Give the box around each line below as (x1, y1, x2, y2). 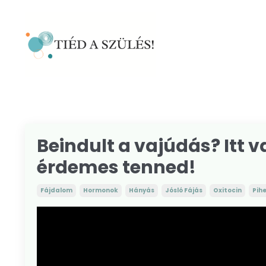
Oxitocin (213, 186, 242, 195)
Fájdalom (40, 186, 72, 195)
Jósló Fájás (165, 186, 202, 195)
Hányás (129, 186, 154, 195)
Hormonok (83, 186, 118, 195)
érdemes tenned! (37, 155, 196, 180)
